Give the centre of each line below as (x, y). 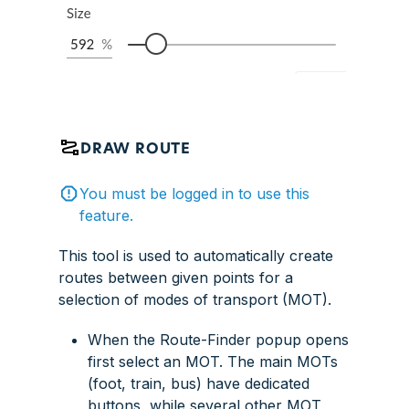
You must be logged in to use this (194, 193)
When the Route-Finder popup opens (218, 339)
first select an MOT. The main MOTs (213, 361)
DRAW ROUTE (136, 149)
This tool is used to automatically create (196, 255)
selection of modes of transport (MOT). (195, 299)
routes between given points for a (176, 277)
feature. (106, 215)
